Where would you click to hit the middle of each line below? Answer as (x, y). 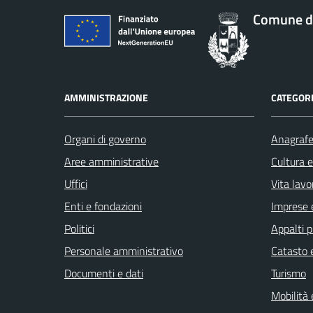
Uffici (76, 183)
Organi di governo (105, 139)
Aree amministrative (111, 161)
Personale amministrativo (124, 250)
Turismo (289, 273)
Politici (79, 228)
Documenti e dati (104, 273)
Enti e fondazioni (103, 206)
